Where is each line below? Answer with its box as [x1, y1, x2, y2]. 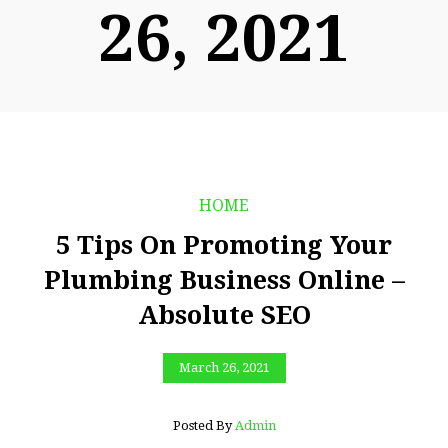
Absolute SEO [137, 300, 311, 330]
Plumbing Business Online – [43, 265, 405, 295]
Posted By [172, 417, 235, 433]
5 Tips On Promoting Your [56, 230, 392, 260]
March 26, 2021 [178, 360, 270, 375]
